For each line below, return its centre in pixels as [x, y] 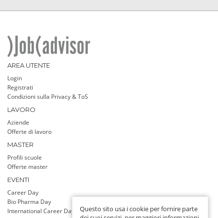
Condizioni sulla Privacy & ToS [48, 96]
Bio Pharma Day [29, 201]
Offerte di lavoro [29, 131]
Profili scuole [25, 157]
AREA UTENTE [29, 65]
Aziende [18, 122]
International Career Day [41, 211]
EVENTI [18, 179]
